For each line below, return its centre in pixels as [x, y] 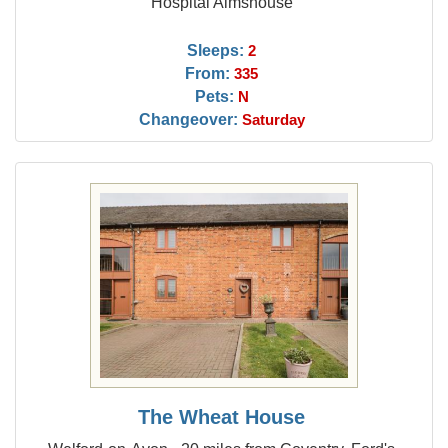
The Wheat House [222, 417]
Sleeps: [216, 50]
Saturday [273, 120]
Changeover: [188, 119]
